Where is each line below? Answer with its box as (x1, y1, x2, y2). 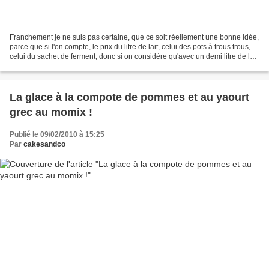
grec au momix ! (10, 106, 92, 119)
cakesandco (23, 140, 65, 149)
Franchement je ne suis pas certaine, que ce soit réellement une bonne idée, (10, 33, 259, 42)
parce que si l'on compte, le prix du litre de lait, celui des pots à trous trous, (10, 43, 250, 52)
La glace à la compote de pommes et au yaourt (10, 91, 249, 104)
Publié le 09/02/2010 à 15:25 (10, 130, 104, 139)
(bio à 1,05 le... (10, 62, 58, 71)
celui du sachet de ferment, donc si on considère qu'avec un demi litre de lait (10, 52, 258, 61)
